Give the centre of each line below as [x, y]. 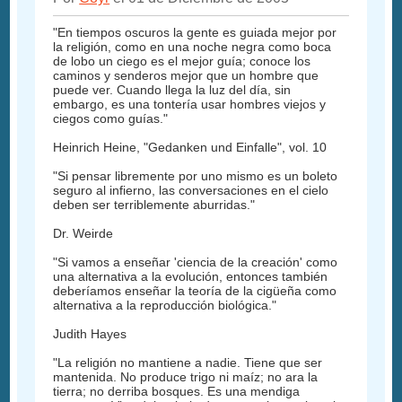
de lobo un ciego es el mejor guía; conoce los [182, 61]
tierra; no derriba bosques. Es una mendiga [177, 392]
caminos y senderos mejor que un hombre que [186, 76]
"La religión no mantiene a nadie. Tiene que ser [188, 363]
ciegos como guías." [111, 119]
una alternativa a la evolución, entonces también [191, 277]
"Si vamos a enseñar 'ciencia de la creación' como [196, 262]
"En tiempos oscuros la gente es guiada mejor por [195, 33]
